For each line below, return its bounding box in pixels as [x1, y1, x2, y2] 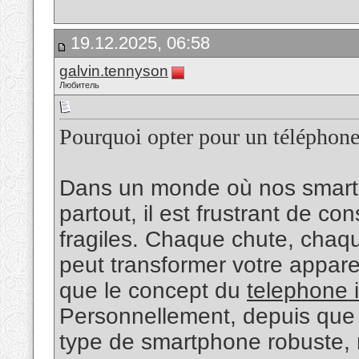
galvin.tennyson [59, 63, 168, 79]
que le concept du [59, 278, 247, 304]
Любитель [59, 80, 99, 90]
